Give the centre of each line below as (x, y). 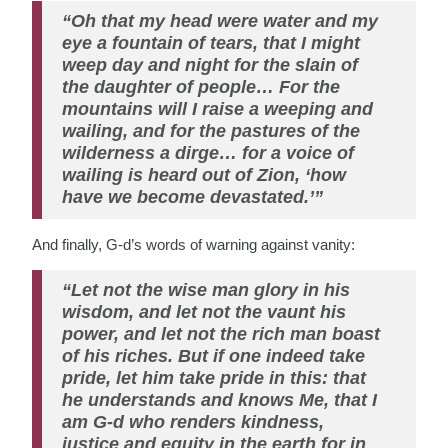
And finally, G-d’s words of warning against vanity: (194, 244)
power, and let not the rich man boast (221, 333)
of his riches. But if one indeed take (214, 355)
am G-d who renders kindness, (193, 421)
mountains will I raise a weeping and (218, 108)
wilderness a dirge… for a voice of (208, 152)
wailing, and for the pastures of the (211, 130)
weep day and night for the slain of (210, 64)
